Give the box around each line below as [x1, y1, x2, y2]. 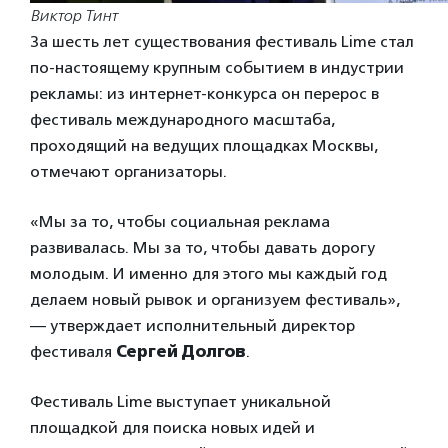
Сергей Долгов [116, 341, 246, 361]
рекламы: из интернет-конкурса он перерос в [30, 83, 379, 103]
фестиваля [30, 341, 116, 361]
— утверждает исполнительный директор [30, 315, 355, 335]
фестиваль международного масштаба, [30, 109, 335, 129]
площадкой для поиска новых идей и [30, 417, 315, 437]
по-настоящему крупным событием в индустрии [30, 57, 404, 77]
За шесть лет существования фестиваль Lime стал [30, 31, 414, 51]
